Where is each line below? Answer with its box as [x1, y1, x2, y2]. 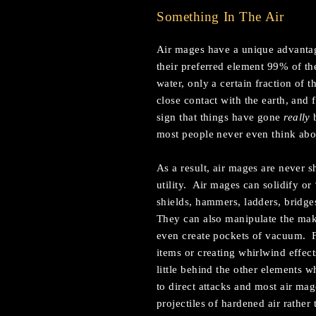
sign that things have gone [157, 111, 284, 123]
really [284, 111, 310, 123]
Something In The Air [157, 9, 284, 24]
